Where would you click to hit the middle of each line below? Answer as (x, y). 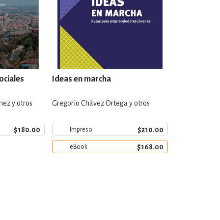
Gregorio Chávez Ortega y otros (101, 103)
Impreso (81, 129)
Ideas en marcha (82, 79)
